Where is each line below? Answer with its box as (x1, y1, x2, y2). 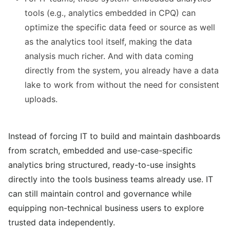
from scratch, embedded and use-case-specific (8, 145, 193, 156)
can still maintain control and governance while (8, 188, 191, 199)
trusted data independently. (8, 217, 115, 228)
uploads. (25, 94, 60, 105)
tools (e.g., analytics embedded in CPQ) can (25, 8, 196, 18)
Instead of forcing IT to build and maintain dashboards (8, 131, 220, 142)
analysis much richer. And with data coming (25, 51, 194, 62)
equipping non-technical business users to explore (8, 203, 204, 214)
